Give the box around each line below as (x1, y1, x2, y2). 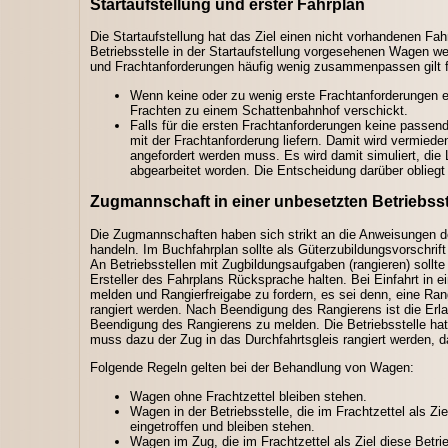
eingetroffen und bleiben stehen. (130, 418, 315, 434)
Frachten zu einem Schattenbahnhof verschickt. (130, 102, 408, 118)
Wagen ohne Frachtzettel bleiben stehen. (130, 388, 367, 404)
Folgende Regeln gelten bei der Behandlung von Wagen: (90, 360, 414, 376)
